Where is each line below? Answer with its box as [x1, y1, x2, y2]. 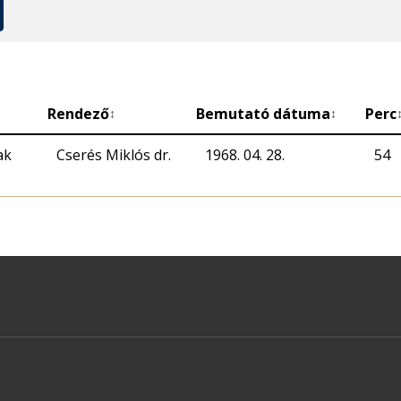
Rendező [47, 104, 109, 124]
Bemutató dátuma [196, 104, 330, 124]
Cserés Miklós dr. [56, 145, 171, 166]
